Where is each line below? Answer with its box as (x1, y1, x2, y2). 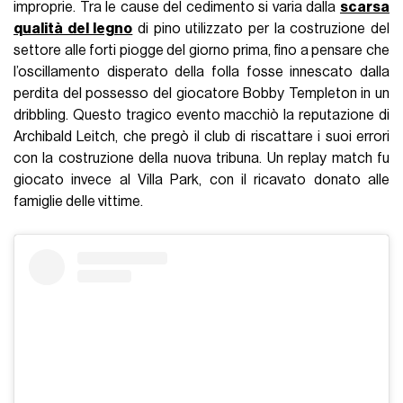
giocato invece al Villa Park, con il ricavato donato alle (13, 173, 390, 188)
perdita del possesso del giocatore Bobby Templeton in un (13, 86, 390, 102)
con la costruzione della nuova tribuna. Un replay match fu (13, 151, 390, 166)
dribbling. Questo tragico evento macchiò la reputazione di (13, 108, 390, 123)
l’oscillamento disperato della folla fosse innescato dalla (13, 65, 390, 80)
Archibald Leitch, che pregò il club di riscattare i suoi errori (13, 130, 390, 145)
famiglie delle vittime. (13, 194, 144, 210)
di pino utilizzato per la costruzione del (132, 22, 390, 37)
